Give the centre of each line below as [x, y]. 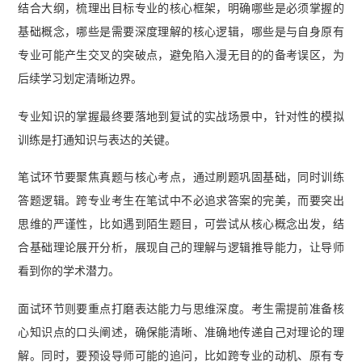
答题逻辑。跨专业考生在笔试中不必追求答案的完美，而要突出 [181, 201]
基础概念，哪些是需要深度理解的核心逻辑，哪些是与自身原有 [181, 31]
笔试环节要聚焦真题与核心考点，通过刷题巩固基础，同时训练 [181, 177]
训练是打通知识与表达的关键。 [97, 139]
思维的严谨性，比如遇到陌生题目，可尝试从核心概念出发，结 [181, 224]
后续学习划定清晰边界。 [80, 78]
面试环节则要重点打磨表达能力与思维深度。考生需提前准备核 [181, 309]
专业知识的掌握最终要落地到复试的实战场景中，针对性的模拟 [181, 116]
